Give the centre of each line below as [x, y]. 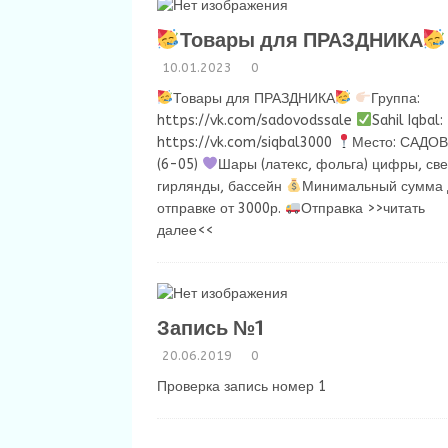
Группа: [395, 98]
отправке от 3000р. [221, 208]
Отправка [333, 208]
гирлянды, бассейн [221, 186]
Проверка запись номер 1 [241, 386]
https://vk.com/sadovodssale [256, 120]
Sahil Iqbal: [407, 120]
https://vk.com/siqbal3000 [246, 142]
